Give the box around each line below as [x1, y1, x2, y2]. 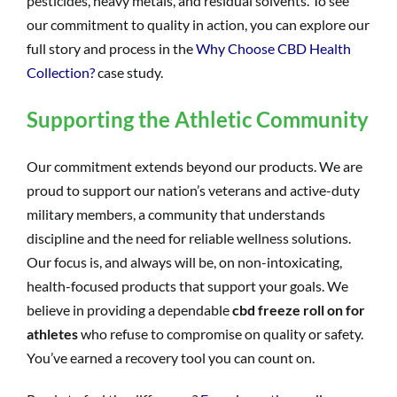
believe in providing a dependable [27, 300, 232, 318]
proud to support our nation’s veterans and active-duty [27, 181, 360, 198]
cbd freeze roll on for [232, 300, 365, 318]
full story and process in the [27, 39, 196, 57]
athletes [27, 324, 78, 342]
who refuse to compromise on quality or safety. [78, 324, 363, 342]
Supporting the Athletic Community [27, 105, 369, 132]
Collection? [27, 63, 95, 81]
